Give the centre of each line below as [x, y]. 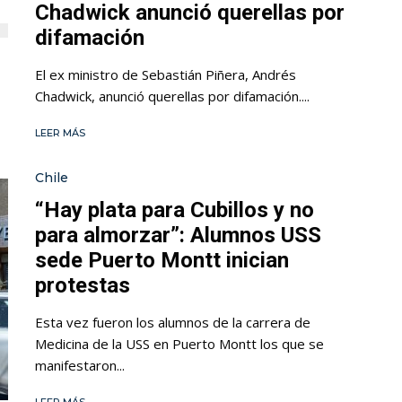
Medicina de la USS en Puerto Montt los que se [179, 344]
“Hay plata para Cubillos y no [175, 210]
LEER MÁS [60, 133]
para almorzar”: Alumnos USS [178, 236]
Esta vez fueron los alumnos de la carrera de [173, 323]
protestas [83, 286]
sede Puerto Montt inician [162, 261]
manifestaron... [80, 366]
